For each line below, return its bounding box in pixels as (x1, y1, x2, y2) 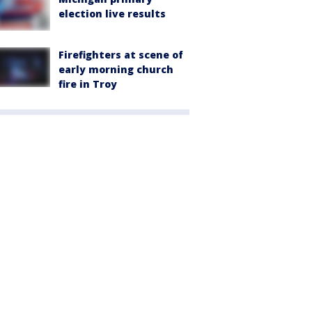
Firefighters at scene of (58, 48, 183, 62)
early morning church (58, 63, 173, 77)
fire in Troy (58, 77, 117, 91)
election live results (58, 7, 166, 21)
